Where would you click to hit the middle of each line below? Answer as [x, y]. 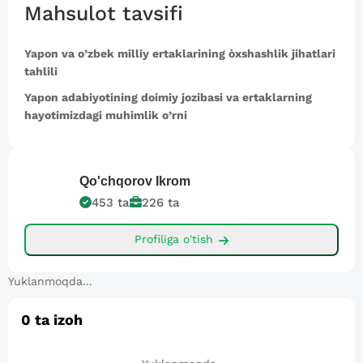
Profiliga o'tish [173, 239]
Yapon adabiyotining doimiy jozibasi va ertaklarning [168, 97]
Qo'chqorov [116, 181]
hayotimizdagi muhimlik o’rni [106, 115]
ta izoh [57, 319]
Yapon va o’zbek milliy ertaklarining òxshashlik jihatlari [180, 53]
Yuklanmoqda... [50, 281]
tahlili [41, 71]
